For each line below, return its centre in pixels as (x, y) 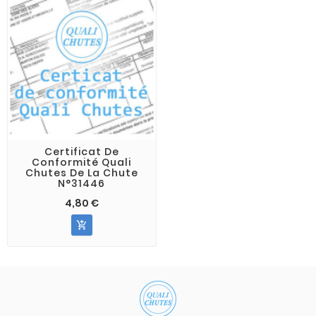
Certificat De (81, 151)
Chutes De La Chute (81, 172)
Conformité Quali (82, 162)
